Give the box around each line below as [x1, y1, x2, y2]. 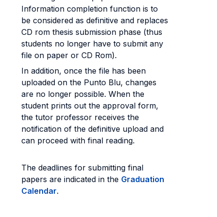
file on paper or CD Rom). [21, 50, 117, 60]
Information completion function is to [21, 4, 158, 14]
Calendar [21, 186, 57, 196]
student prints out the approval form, [21, 101, 158, 110]
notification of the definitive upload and [21, 124, 164, 134]
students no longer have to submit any [21, 39, 163, 48]
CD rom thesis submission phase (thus [21, 27, 162, 37]
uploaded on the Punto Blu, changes [21, 77, 156, 87]
